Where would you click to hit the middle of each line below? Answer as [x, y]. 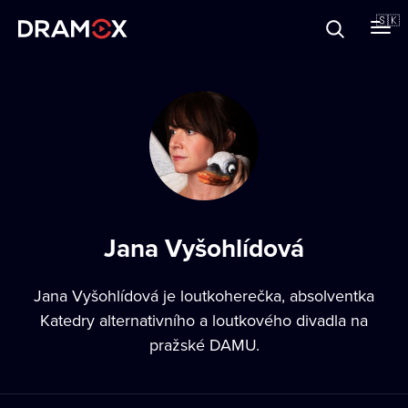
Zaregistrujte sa [96, 181]
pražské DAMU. [204, 345]
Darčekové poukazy [92, 62]
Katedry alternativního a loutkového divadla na [204, 320]
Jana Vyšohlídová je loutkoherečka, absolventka [204, 296]
